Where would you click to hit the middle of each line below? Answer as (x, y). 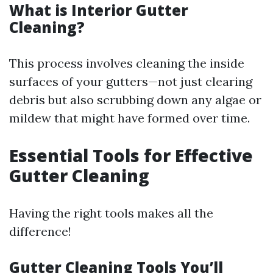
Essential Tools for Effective (131, 155)
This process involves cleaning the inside (127, 63)
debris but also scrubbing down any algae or (135, 100)
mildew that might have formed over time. (129, 118)
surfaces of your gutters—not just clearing (131, 81)
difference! (40, 231)
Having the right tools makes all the (111, 213)
